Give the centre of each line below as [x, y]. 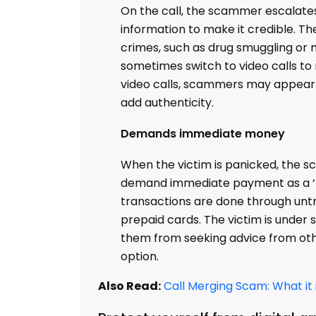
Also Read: [129, 286]
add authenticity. [167, 103]
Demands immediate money [203, 134]
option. [140, 256]
